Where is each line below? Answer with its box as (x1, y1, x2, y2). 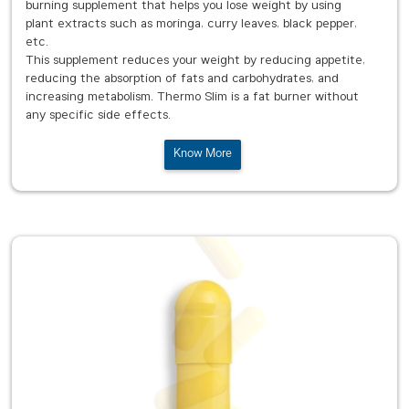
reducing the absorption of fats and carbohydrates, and (26, 68, 339, 90)
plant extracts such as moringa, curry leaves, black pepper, (26, 14, 357, 36)
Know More (173, 144, 232, 163)
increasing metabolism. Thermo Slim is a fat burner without (26, 87, 359, 109)
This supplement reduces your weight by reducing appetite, (26, 50, 365, 72)
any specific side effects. (26, 105, 171, 127)
